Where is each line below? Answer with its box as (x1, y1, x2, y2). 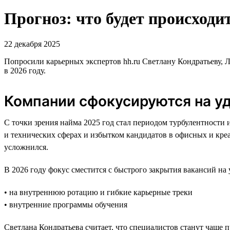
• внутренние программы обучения (4, 200, 127, 209)
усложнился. (4, 142, 48, 151)
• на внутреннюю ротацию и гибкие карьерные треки (4, 187, 193, 197)
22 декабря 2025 (4, 39, 60, 48)
